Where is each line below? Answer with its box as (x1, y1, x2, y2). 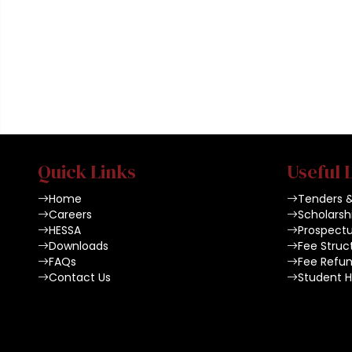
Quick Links (38, 159, 136, 185)
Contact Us (49, 269, 111, 285)
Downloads (49, 238, 108, 254)
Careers (49, 207, 92, 222)
